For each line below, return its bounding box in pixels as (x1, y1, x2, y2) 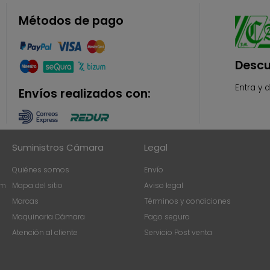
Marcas (12, 196, 39, 206)
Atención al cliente (12, 227, 78, 237)
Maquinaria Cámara (12, 212, 85, 222)
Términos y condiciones (144, 196, 231, 206)
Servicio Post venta (144, 227, 212, 237)
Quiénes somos (12, 165, 69, 175)
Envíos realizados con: (18, 86, 151, 102)
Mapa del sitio (12, 180, 63, 190)
